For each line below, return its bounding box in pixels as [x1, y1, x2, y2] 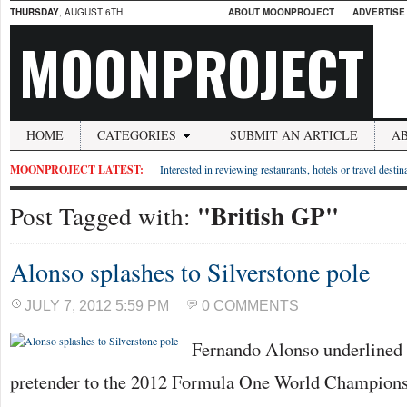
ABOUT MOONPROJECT [228, 5, 334, 18]
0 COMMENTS [202, 298, 299, 313]
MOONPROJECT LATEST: [10, 162, 144, 177]
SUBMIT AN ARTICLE [230, 126, 358, 144]
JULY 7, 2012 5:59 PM [25, 298, 169, 313]
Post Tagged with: [10, 199, 197, 233]
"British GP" [197, 198, 339, 233]
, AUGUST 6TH [59, 5, 123, 18]
